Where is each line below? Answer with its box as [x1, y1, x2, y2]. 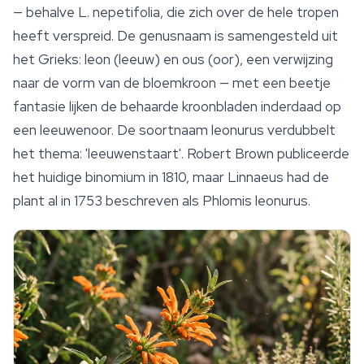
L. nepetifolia [78, 3, 160, 22]
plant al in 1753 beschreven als [13, 192, 202, 210]
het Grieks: [13, 50, 84, 69]
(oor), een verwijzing [205, 50, 333, 69]
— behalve [13, 3, 78, 22]
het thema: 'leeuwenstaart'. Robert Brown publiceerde [13, 145, 349, 163]
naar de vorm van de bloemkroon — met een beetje [13, 74, 331, 93]
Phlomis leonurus [202, 192, 308, 210]
